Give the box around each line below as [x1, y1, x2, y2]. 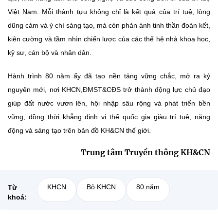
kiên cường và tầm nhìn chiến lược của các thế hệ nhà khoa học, [8, 35, 210, 43]
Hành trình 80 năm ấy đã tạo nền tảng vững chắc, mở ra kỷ [8, 72, 210, 80]
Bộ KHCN [87, 182, 116, 191]
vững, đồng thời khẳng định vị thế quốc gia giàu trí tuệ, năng [8, 112, 210, 121]
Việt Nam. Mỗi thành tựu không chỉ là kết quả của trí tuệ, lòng [8, 7, 210, 16]
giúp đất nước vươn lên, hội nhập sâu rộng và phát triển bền [8, 99, 210, 107]
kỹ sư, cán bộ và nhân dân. [8, 48, 91, 56]
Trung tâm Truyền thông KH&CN [81, 147, 210, 157]
